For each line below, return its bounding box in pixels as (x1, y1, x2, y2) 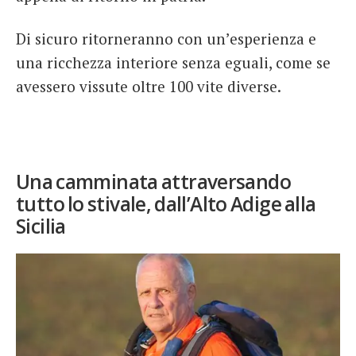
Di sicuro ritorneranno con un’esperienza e (16, 29, 316, 49)
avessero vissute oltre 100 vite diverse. (16, 76, 281, 97)
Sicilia (16, 213, 66, 240)
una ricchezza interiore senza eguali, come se (16, 52, 331, 73)
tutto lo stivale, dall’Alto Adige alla (16, 191, 316, 218)
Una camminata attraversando (16, 168, 292, 195)
